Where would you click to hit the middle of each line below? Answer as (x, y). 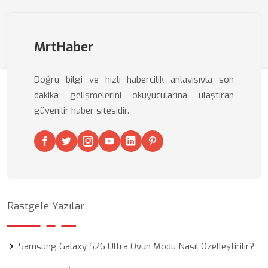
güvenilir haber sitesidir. (82, 111)
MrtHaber (64, 47)
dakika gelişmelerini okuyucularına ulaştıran (134, 95)
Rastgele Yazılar (46, 206)
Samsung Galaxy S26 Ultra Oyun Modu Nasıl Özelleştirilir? (136, 246)
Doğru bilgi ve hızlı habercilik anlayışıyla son (134, 80)
